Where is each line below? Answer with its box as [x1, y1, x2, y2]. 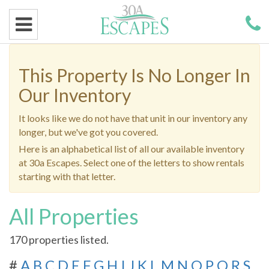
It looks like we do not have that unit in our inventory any [19, 112, 247, 124]
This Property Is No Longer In [19, 64, 250, 86]
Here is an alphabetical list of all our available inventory [19, 143, 244, 154]
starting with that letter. [19, 171, 115, 182]
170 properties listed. [9, 233, 109, 246]
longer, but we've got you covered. [19, 126, 158, 138]
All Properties [9, 203, 139, 229]
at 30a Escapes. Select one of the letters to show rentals [19, 157, 244, 168]
